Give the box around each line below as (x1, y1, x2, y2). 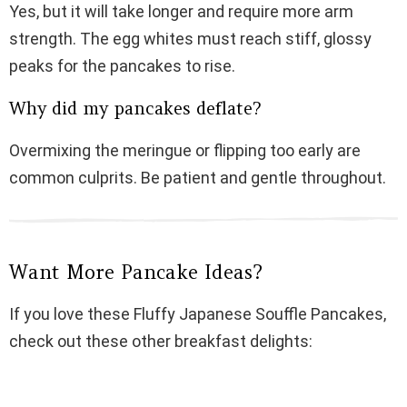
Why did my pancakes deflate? (9, 97, 261, 120)
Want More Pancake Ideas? (9, 260, 263, 285)
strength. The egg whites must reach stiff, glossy (9, 29, 372, 49)
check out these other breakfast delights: (9, 332, 313, 352)
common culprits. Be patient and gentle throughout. (9, 168, 386, 188)
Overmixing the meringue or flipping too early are (9, 141, 361, 161)
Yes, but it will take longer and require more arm (9, 2, 353, 22)
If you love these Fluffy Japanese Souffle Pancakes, (9, 304, 386, 324)
